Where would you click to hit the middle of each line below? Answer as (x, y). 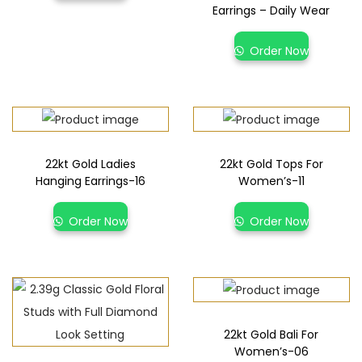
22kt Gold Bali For (271, 335)
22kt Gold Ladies (90, 164)
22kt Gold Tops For (271, 164)
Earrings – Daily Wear (271, 11)
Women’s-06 (271, 352)
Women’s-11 (271, 181)
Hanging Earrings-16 (90, 181)
